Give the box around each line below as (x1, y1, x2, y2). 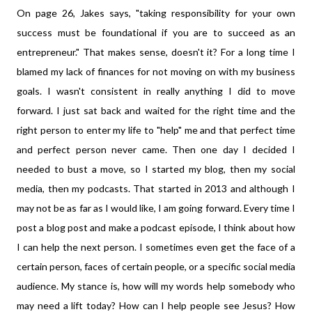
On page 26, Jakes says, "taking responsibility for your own (17, 7, 295, 19)
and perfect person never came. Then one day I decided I (17, 143, 295, 155)
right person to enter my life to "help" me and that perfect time (17, 124, 295, 136)
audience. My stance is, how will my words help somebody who (17, 280, 295, 292)
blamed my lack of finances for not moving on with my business (17, 65, 295, 77)
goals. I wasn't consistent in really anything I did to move (17, 85, 295, 97)
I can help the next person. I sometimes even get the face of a (17, 241, 295, 253)
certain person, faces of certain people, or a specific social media (17, 260, 295, 272)
